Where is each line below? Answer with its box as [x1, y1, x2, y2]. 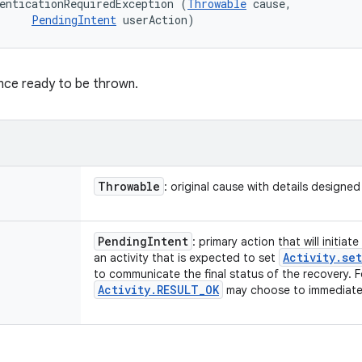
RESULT [157, 282, 199, 297]
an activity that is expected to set [94, 250, 279, 265]
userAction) [116, 12, 195, 27]
